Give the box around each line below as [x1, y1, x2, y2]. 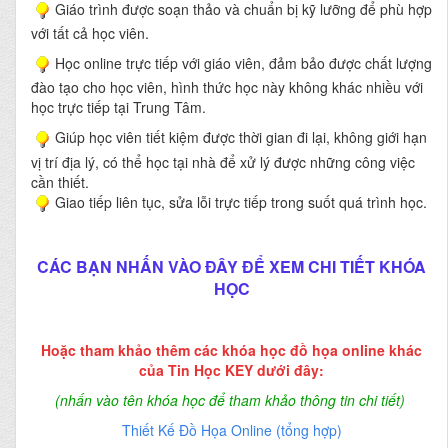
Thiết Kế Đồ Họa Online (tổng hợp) [121, 419, 342, 440]
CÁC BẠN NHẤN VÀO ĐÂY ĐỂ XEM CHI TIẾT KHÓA [37, 254, 426, 278]
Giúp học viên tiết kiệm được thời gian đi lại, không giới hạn [55, 127, 427, 148]
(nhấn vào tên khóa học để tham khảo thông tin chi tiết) [54, 389, 405, 410]
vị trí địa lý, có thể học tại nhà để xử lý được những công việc [31, 151, 415, 172]
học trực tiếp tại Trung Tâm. [31, 97, 206, 118]
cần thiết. [31, 171, 93, 192]
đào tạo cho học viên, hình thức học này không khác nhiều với [31, 77, 423, 98]
